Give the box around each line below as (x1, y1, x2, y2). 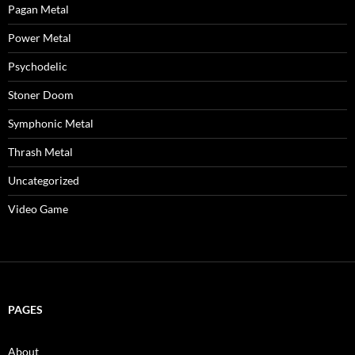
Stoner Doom (8, 88, 74, 102)
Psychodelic (8, 59, 67, 74)
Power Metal (8, 31, 71, 45)
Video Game (8, 202, 68, 216)
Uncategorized (8, 174, 79, 188)
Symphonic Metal (8, 116, 94, 131)
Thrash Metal (8, 145, 73, 159)
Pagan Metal (8, 2, 69, 17)
